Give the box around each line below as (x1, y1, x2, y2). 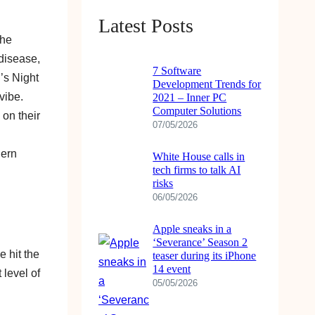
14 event (153, 263, 191, 276)
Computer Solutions (153, 105, 242, 117)
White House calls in (153, 150, 245, 163)
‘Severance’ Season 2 (153, 236, 248, 249)
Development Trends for (153, 78, 262, 91)
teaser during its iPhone (153, 250, 257, 262)
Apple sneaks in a (153, 223, 232, 236)
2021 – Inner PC (153, 91, 227, 104)
